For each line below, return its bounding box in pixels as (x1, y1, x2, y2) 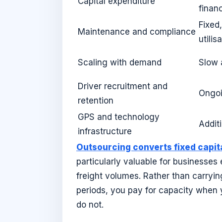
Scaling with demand (78, 57, 162, 67)
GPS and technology (78, 111, 160, 122)
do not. (76, 199, 104, 210)
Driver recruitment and (78, 81, 167, 91)
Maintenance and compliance (78, 26, 196, 37)
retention (78, 95, 113, 106)
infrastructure (78, 126, 132, 136)
